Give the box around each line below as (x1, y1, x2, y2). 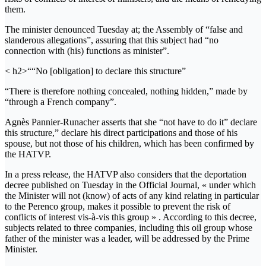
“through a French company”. (5, 96, 116, 107)
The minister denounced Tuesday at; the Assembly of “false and (5, 24, 243, 34)
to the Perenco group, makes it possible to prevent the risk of (5, 201, 230, 211)
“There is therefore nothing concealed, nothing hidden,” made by (5, 85, 248, 96)
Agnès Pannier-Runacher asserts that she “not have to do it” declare (5, 116, 257, 127)
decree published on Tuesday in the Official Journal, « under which (5, 179, 256, 190)
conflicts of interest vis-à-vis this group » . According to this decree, (5, 211, 256, 222)
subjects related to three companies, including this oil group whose (5, 222, 252, 233)
